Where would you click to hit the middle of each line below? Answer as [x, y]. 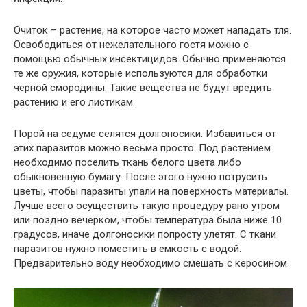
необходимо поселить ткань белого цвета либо [127, 163]
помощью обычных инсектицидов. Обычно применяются [150, 59]
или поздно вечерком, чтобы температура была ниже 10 [148, 220]
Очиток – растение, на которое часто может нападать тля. [152, 30]
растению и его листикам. [74, 102]
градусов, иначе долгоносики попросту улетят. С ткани [145, 235]
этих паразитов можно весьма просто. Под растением [142, 148]
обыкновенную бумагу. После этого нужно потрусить [140, 177]
